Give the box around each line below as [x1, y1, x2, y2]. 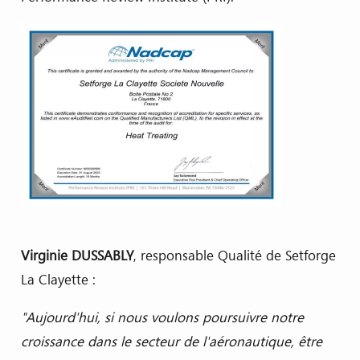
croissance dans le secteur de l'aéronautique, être [20, 332, 322, 351]
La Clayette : [20, 269, 96, 288]
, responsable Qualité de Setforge [133, 245, 336, 264]
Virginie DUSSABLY [20, 245, 133, 264]
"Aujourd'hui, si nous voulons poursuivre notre [20, 308, 304, 327]
